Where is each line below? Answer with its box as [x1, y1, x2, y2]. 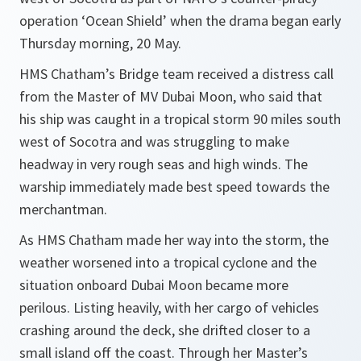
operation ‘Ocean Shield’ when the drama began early [19, 11, 341, 31]
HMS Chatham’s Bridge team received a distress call [19, 64, 334, 84]
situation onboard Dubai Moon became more [19, 276, 288, 295]
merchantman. [19, 200, 107, 219]
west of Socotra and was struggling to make [19, 132, 289, 151]
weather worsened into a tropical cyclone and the [19, 253, 317, 272]
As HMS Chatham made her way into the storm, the [19, 230, 329, 250]
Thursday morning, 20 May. [19, 34, 181, 53]
